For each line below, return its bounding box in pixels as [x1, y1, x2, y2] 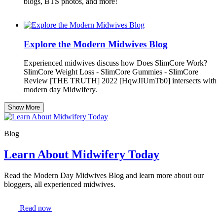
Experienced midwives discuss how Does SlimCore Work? [24, 59, 207, 68]
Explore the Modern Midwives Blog [24, 38, 168, 49]
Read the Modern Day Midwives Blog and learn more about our [4, 171, 204, 180]
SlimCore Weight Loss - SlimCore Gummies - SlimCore [24, 68, 198, 76]
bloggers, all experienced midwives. [4, 180, 115, 189]
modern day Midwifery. [24, 85, 97, 94]
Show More [8, 104, 40, 111]
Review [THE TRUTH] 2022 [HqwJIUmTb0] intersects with [24, 76, 217, 85]
